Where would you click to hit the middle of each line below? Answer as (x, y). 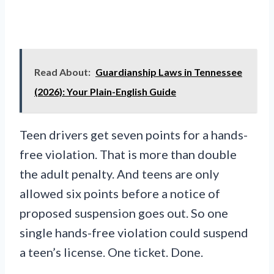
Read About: (62, 72)
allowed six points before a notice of (120, 194)
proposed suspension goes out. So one (124, 213)
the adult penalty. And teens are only (119, 174)
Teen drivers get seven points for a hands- (134, 135)
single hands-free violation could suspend (134, 233)
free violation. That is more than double (128, 154)
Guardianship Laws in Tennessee (169, 72)
